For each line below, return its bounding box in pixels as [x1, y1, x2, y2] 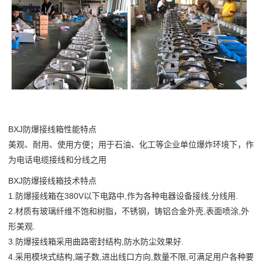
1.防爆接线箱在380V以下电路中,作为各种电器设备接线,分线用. [8, 191, 238, 201]
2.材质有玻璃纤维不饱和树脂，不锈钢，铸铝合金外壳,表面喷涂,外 [8, 206, 249, 216]
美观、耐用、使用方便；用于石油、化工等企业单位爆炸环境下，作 [8, 139, 254, 149]
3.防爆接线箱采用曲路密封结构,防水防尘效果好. [8, 237, 184, 247]
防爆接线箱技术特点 [23, 176, 96, 186]
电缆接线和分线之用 [33, 154, 106, 164]
